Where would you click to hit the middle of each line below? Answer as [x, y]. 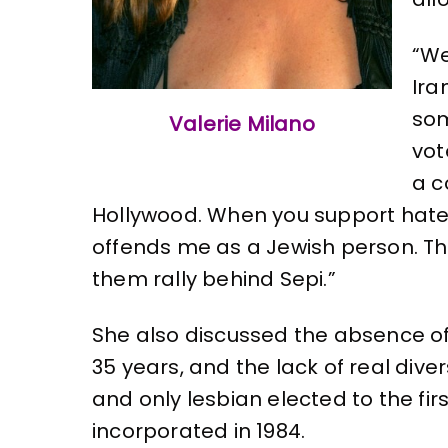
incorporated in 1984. [199, 430]
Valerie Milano [242, 123]
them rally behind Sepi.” [214, 278]
